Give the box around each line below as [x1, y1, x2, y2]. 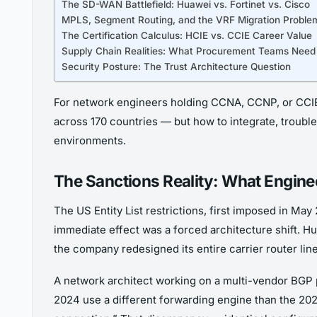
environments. [54, 133, 126, 147]
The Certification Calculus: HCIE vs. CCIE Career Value [62, 29, 312, 41]
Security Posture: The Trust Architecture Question [62, 60, 291, 72]
